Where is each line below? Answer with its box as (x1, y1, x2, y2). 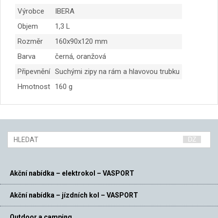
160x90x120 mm (55, 36, 108, 46)
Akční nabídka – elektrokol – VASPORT (10, 169, 134, 177)
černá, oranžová (55, 52, 106, 61)
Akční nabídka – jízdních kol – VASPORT (10, 191, 138, 199)
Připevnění (18, 67, 50, 76)
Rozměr (18, 36, 43, 46)
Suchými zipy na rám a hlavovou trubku (55, 67, 180, 76)
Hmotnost (18, 82, 50, 91)
